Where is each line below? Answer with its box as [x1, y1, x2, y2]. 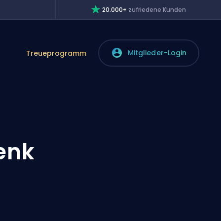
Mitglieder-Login [127, 48, 187, 58]
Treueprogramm [26, 48, 87, 58]
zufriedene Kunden [128, 5, 186, 14]
